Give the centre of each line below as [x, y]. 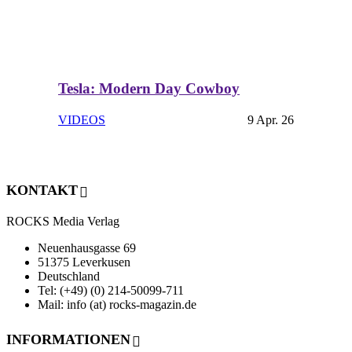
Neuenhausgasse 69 [87, 248]
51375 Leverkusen [84, 262]
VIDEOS [82, 120]
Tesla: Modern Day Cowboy [149, 88]
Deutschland [69, 277]
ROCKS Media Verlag [63, 222]
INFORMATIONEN [68, 340]
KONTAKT [42, 190]
